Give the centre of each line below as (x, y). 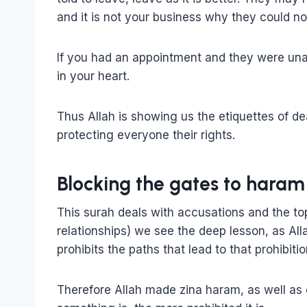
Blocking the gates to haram (181, 183)
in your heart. (93, 76)
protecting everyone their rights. (146, 135)
